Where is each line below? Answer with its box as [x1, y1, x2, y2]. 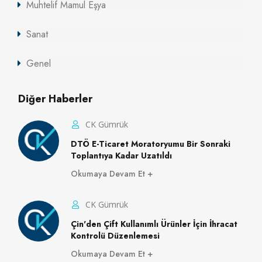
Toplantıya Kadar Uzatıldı [71, 149, 172, 161]
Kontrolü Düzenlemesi [71, 229, 160, 242]
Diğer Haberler [18, 91, 92, 107]
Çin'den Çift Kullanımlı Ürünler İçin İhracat [71, 218, 237, 230]
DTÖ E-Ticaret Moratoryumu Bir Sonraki [71, 137, 230, 150]
